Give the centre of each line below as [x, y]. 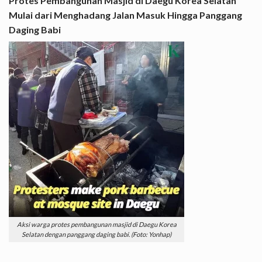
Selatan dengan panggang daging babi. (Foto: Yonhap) [96, 235]
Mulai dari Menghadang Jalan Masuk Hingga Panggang [125, 15]
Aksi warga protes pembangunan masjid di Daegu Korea [96, 225]
